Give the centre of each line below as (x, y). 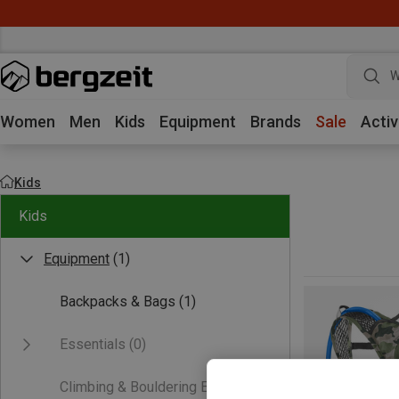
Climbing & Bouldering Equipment (163, 387)
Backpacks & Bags (118, 301)
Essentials (93, 344)
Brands (276, 122)
